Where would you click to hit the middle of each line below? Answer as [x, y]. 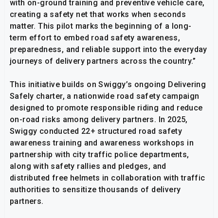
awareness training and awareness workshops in [102, 143]
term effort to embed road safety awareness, [95, 37]
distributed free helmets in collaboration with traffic [108, 178]
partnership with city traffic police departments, [100, 154]
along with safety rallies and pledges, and [88, 166]
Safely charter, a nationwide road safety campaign [105, 96]
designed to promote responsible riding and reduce [106, 108]
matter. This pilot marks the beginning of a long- [101, 26]
